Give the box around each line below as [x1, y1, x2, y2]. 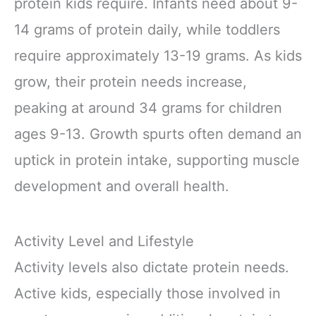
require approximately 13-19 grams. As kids [14, 47, 302, 65]
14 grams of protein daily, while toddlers [14, 21, 280, 39]
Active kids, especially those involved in [14, 284, 281, 302]
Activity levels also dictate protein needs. [14, 258, 289, 276]
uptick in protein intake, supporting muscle [14, 152, 300, 169]
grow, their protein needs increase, [14, 73, 247, 91]
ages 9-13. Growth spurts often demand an [14, 126, 302, 143]
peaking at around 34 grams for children [14, 99, 282, 117]
